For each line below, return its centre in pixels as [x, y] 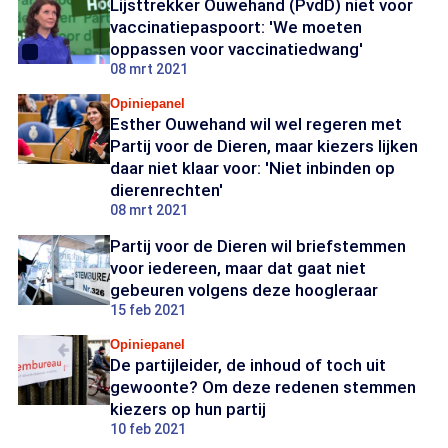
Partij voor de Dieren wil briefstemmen [258, 246]
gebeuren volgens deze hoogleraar [244, 290]
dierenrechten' [166, 190]
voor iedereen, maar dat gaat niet [238, 268]
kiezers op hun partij [188, 409]
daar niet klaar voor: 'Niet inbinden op [252, 168]
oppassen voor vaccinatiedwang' [236, 49]
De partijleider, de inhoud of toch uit [248, 365]
